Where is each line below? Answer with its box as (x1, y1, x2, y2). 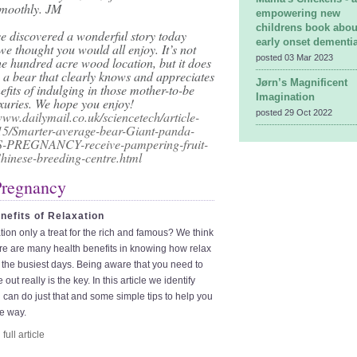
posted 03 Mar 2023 (256, 53, 333, 62)
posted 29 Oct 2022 (256, 108, 332, 117)
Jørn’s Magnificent (256, 76, 347, 88)
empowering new (256, 7, 340, 19)
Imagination (256, 91, 315, 103)
